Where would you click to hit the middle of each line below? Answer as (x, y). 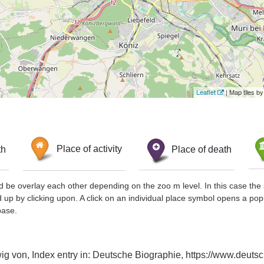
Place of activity (89, 149)
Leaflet (206, 92)
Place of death (201, 149)
